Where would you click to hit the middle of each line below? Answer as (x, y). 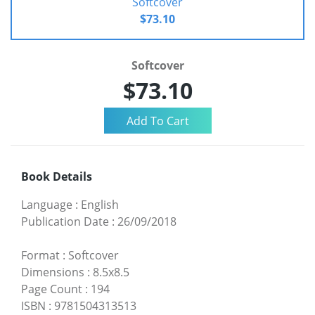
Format (40, 255)
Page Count (52, 289)
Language (47, 204)
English (100, 204)
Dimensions (53, 272)
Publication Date (65, 221)
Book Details (57, 176)
